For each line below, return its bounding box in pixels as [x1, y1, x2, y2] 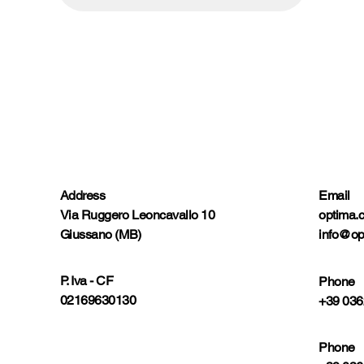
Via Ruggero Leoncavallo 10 [59, 206, 215, 223]
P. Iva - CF [59, 273, 114, 289]
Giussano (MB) [59, 226, 141, 242]
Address [59, 187, 106, 203]
